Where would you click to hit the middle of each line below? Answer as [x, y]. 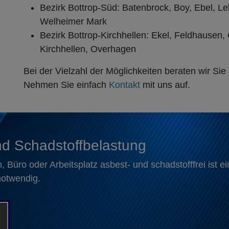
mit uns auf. [165, 85]
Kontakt [124, 85]
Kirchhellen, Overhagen [88, 49]
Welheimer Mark [73, 21]
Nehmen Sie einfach [66, 85]
